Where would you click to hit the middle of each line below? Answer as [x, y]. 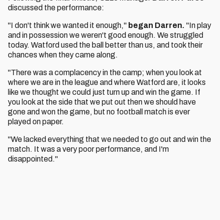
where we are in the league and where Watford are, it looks [107, 82]
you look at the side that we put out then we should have [102, 102]
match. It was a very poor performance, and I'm [88, 149]
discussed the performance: [56, 8]
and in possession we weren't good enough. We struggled [106, 35]
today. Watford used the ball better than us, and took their [105, 45]
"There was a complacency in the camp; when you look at [105, 72]
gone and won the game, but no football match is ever [99, 112]
